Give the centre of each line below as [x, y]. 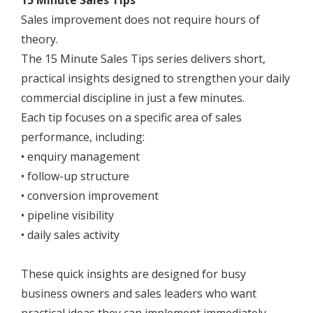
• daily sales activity [70, 235]
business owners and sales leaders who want [139, 294]
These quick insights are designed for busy [133, 274]
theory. [39, 39]
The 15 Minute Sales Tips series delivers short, [143, 59]
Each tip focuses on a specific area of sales [131, 118]
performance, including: [83, 137]
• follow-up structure [75, 176]
